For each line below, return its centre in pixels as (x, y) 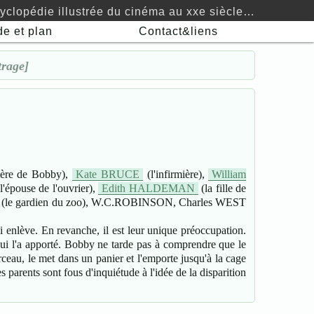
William (229, 174)
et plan (32, 31)
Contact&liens (178, 31)
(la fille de (222, 188)
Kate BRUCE (107, 174)
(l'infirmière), (176, 174)
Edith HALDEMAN (148, 188)
